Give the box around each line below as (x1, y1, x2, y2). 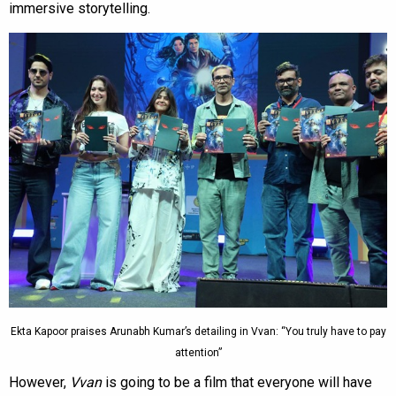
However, (9, 373, 70, 391)
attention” (174, 346, 222, 359)
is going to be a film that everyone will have (102, 373, 372, 391)
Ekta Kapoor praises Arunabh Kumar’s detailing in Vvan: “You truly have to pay (10, 324, 386, 338)
